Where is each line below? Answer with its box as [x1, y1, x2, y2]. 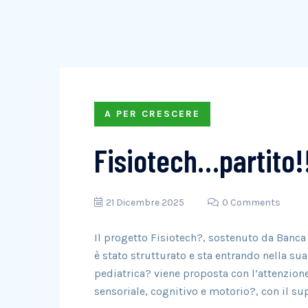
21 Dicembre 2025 [106, 197, 184, 208]
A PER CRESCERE [104, 108, 200, 120]
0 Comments [222, 197, 280, 208]
